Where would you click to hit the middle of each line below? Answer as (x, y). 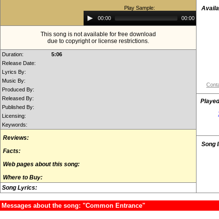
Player (92, 21)
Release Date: (19, 63)
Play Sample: (140, 8)
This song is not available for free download (98, 34)
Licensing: (14, 116)
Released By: (18, 98)
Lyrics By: (14, 72)
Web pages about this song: (41, 164)
